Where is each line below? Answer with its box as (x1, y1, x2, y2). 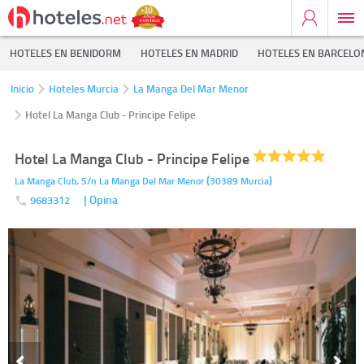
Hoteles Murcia (49, 81, 119, 96)
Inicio (11, 81, 34, 96)
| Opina (84, 192, 118, 207)
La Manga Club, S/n (15, 174, 97, 188)
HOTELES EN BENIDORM (10, 45, 121, 60)
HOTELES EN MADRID (141, 45, 238, 60)
